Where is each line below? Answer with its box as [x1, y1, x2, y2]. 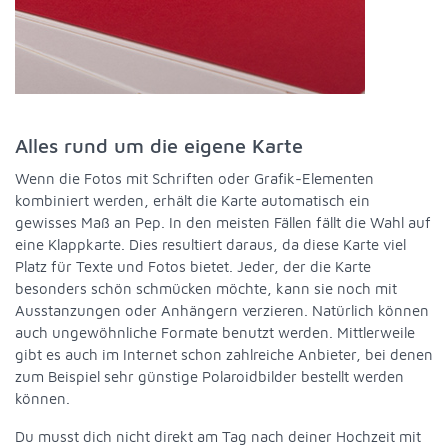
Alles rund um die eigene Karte [15, 133, 303, 157]
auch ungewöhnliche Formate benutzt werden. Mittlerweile [15, 323, 415, 341]
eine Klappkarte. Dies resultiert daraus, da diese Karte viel [15, 235, 406, 253]
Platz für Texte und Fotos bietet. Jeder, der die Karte [15, 257, 371, 275]
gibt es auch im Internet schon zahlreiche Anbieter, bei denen [15, 345, 433, 363]
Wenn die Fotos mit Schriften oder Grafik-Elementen [15, 169, 374, 187]
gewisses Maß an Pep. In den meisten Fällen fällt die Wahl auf [15, 213, 431, 231]
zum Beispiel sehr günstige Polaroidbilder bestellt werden [15, 367, 404, 385]
